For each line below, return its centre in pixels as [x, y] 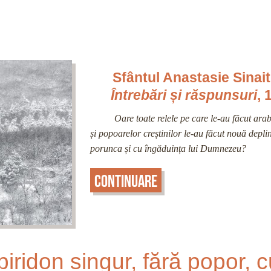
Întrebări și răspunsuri [184, 95]
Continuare [126, 181]
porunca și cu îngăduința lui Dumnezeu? [168, 149]
